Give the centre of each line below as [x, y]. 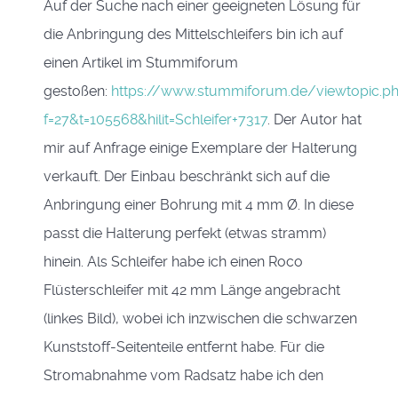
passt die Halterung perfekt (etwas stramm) [185, 233]
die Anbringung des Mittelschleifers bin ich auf [193, 34]
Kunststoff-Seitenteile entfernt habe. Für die [184, 347]
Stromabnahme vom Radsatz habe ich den [183, 375]
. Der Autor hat [314, 119]
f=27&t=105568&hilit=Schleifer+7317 [155, 119]
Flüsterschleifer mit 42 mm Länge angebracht [192, 290]
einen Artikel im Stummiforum [141, 63]
